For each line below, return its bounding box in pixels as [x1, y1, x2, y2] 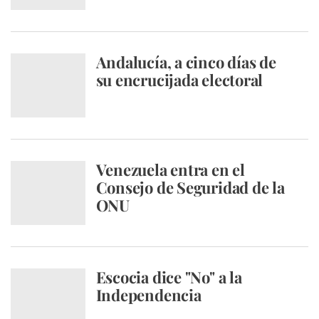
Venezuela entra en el [95, 159, 245, 180]
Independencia [95, 284, 202, 305]
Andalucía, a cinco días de [95, 51, 276, 73]
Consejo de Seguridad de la [95, 177, 285, 198]
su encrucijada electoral [95, 69, 263, 90]
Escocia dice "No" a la [95, 266, 242, 288]
